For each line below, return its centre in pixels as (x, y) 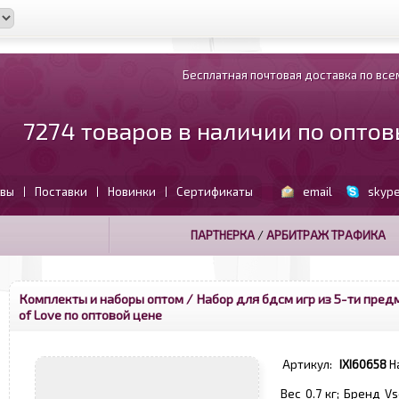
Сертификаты (214, 191)
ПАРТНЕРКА (222, 235)
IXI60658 (363, 364)
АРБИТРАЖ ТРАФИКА (326, 235)
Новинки (131, 191)
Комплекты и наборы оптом (101, 298)
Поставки (61, 191)
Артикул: (310, 364)
